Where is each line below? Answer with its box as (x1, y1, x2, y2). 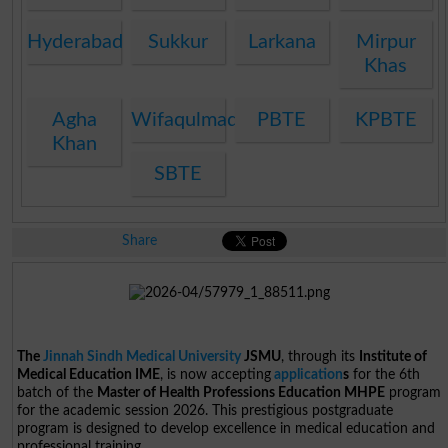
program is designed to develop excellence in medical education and (17, 421, 436, 437)
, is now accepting (160, 367, 272, 383)
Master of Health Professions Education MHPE (97, 385, 386, 401)
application (274, 367, 344, 383)
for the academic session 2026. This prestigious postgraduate (17, 403, 394, 419)
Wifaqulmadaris (131, 109, 270, 130)
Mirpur (355, 31, 416, 52)
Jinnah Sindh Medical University (43, 349, 242, 365)
